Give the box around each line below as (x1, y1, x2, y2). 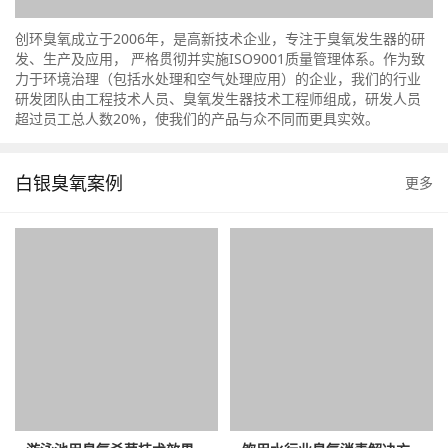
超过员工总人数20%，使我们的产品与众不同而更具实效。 (15, 109, 379, 128)
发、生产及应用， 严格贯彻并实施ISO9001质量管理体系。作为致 (15, 49, 425, 68)
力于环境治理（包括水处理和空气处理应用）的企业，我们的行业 (15, 69, 421, 88)
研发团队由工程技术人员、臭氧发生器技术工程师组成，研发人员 (15, 89, 421, 108)
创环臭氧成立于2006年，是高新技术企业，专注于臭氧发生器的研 (15, 29, 425, 48)
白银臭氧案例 (15, 171, 123, 195)
